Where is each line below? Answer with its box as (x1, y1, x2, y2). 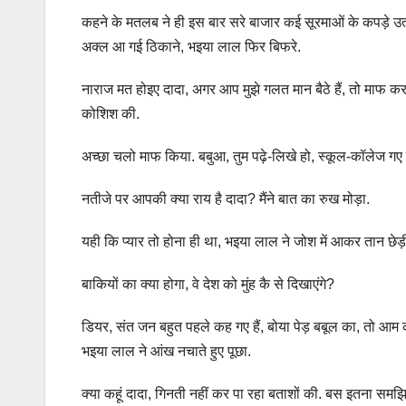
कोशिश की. (82, 105, 140, 121)
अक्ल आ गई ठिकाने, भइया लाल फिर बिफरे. (82, 38, 301, 54)
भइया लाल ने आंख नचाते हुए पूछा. (82, 343, 251, 359)
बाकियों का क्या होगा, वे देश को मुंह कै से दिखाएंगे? (82, 275, 334, 292)
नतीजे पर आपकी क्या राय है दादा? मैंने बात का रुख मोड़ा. (82, 190, 370, 207)
